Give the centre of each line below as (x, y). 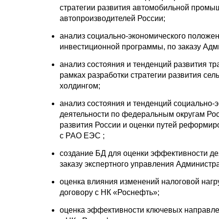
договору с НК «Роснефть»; (109, 192)
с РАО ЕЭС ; (82, 135)
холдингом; (80, 86)
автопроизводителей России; (112, 18)
